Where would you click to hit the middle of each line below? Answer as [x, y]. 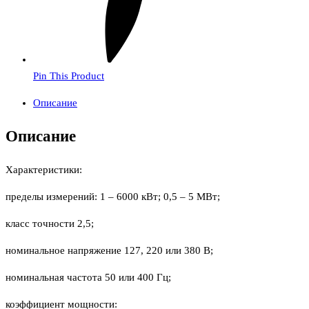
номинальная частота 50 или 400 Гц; [88, 278]
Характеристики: [44, 170]
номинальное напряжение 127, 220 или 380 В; [109, 251]
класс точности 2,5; [50, 224]
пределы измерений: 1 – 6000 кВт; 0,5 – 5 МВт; [113, 197]
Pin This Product [69, 76]
